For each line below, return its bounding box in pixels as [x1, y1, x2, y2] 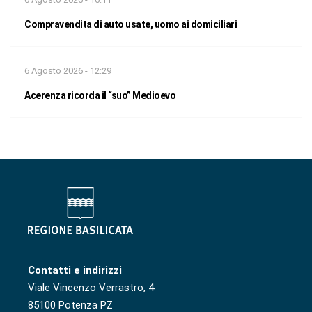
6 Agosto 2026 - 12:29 [24, 65, 111, 76]
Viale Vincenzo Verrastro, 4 [28, 281, 154, 295]
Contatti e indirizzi [28, 264, 122, 277]
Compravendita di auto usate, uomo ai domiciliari [24, 18, 237, 30]
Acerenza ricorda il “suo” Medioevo [24, 89, 175, 101]
